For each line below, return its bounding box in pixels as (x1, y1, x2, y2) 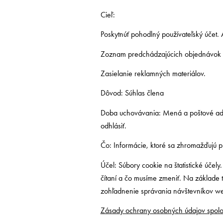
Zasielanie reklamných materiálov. (100, 68, 206, 78)
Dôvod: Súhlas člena (100, 88, 164, 98)
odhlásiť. (100, 120, 126, 130)
